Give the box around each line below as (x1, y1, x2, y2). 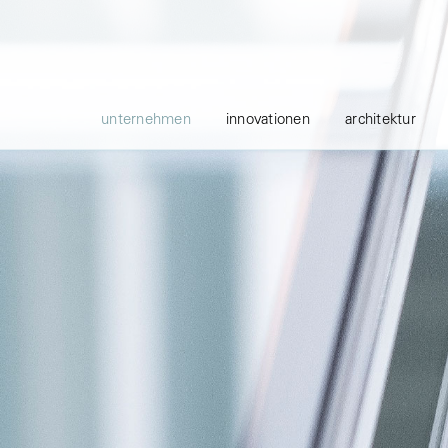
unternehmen (101, 113, 191, 128)
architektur (345, 113, 416, 128)
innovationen (225, 113, 310, 128)
